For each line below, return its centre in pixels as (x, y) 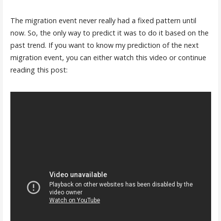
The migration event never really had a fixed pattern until (103, 21)
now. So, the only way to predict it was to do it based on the (109, 33)
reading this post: (39, 70)
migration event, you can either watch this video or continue (108, 58)
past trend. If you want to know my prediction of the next (104, 45)
